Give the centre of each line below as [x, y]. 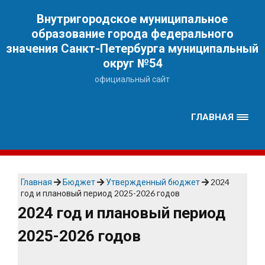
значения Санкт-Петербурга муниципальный [132, 49]
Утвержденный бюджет [153, 182]
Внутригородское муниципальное [132, 19]
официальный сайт [132, 79]
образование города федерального [132, 34]
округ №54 [132, 63]
